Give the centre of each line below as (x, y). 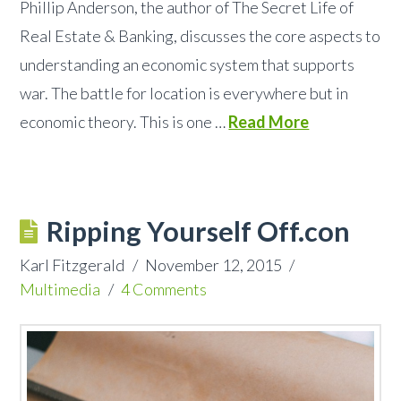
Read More (269, 122)
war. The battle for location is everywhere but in (184, 94)
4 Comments (163, 290)
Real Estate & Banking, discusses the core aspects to (200, 36)
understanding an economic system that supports (188, 65)
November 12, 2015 (213, 265)
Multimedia (60, 290)
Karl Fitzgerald (73, 265)
